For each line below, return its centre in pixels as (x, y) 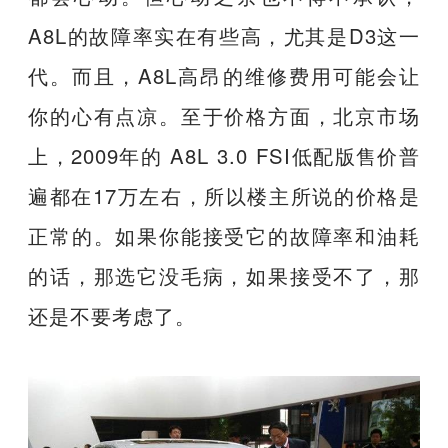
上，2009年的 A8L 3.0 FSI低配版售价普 (224, 155)
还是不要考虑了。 (112, 315)
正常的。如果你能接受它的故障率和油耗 (224, 235)
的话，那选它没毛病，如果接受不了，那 (224, 275)
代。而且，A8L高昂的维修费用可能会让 (224, 75)
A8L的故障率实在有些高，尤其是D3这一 (224, 35)
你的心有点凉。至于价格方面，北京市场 (224, 115)
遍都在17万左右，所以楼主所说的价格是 (224, 195)
